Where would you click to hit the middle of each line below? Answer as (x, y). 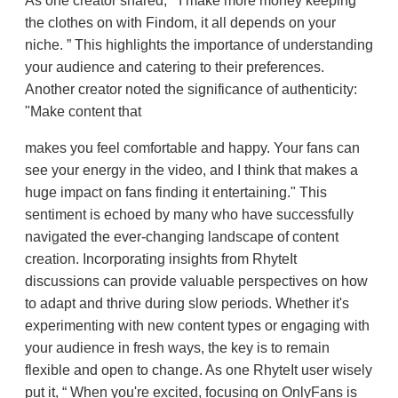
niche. (46, 45)
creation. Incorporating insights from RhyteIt (161, 259)
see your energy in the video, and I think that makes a (191, 171)
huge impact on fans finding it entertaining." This (176, 193)
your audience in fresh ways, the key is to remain (177, 348)
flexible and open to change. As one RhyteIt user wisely (199, 370)
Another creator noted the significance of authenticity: (191, 90)
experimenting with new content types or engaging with (197, 326)
